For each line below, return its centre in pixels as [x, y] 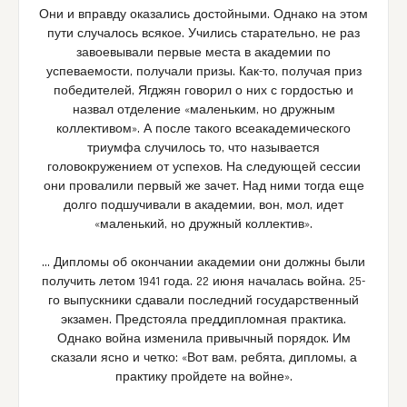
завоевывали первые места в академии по [203, 53]
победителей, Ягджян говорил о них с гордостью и [203, 91]
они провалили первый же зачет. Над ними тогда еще [203, 187]
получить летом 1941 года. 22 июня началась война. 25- [203, 282]
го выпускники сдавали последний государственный [203, 301]
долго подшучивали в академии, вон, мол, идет [203, 206]
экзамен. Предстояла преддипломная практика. [203, 320]
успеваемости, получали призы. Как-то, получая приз [203, 72]
